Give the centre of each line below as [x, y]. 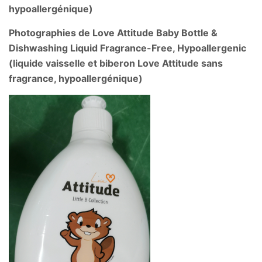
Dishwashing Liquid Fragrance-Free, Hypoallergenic [127, 48]
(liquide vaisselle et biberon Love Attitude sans [116, 63]
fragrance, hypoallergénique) [76, 78]
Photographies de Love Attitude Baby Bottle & [113, 32]
